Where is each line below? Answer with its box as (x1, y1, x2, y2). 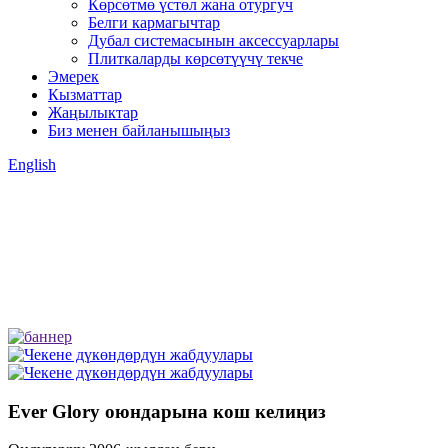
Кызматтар (48, 86, 122, 103)
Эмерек (48, 68, 99, 85)
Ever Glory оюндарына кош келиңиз (8, 400, 326, 422)
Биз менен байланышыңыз (48, 122, 230, 139)
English (8, 156, 56, 173)
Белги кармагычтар (88, 14, 220, 31)
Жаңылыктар (48, 104, 138, 121)
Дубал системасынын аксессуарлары (88, 32, 339, 49)
